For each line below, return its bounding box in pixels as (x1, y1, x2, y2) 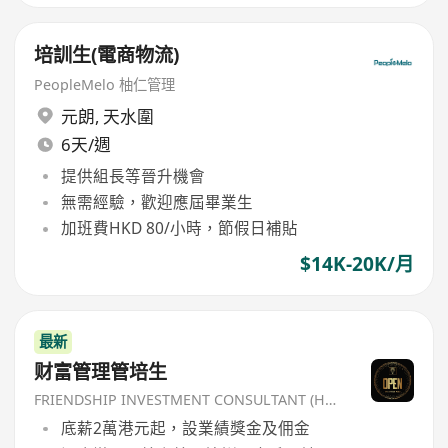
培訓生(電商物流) (34, 42, 180, 69)
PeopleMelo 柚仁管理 (34, 75, 176, 95)
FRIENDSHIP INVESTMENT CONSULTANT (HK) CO (325, 389, 337, 409)
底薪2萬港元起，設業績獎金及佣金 (60, 417, 310, 440)
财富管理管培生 (34, 359, 168, 386)
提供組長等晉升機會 (60, 164, 205, 187)
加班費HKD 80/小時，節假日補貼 (60, 217, 298, 240)
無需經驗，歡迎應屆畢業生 (60, 191, 253, 214)
